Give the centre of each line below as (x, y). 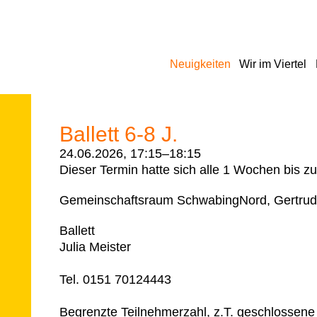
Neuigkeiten (200, 64)
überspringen (96, 73)
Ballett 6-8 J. (118, 134)
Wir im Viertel (273, 64)
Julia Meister (95, 247)
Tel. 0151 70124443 (115, 279)
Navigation (88, 57)
